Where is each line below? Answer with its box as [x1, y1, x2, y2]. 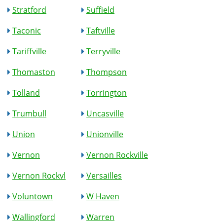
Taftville [86, 25, 115, 36]
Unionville [86, 129, 123, 140]
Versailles [86, 170, 122, 181]
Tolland [12, 87, 40, 98]
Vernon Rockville [86, 149, 148, 160]
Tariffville [12, 46, 46, 57]
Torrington [86, 87, 127, 98]
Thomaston [12, 67, 55, 77]
